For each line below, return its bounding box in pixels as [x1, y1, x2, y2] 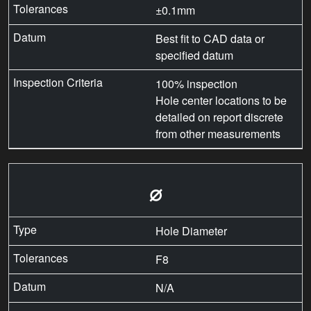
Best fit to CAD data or [155, 31, 264, 47]
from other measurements [155, 126, 280, 142]
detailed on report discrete [155, 109, 283, 126]
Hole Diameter [155, 223, 227, 239]
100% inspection [155, 76, 237, 92]
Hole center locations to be [155, 92, 287, 109]
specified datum [155, 47, 233, 64]
